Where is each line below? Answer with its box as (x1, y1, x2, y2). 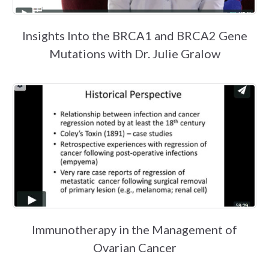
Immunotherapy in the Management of (32, 222, 237, 237)
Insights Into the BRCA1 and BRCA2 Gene (22, 28, 247, 43)
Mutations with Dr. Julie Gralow (49, 46, 220, 61)
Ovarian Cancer (92, 240, 177, 255)
